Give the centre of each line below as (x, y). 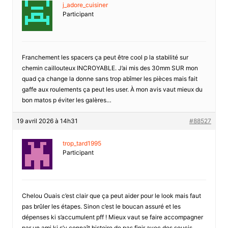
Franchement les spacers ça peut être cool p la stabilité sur (105, 57)
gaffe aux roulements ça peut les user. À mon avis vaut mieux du (112, 89)
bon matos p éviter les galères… (66, 100)
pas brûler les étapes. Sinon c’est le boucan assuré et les (101, 206)
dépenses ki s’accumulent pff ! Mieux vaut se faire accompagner (112, 217)
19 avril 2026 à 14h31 (47, 121)
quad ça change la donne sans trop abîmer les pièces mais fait (109, 78)
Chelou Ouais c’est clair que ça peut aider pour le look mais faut (111, 195)
